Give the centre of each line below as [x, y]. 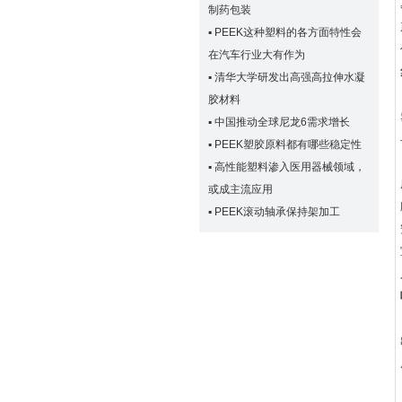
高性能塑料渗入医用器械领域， [290, 167]
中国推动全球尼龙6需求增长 [282, 122]
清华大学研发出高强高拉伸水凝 [290, 77]
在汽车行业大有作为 [257, 55]
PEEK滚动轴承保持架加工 [277, 212]
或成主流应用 [240, 189]
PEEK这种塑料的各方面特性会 [288, 32]
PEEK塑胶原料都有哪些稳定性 [288, 144]
